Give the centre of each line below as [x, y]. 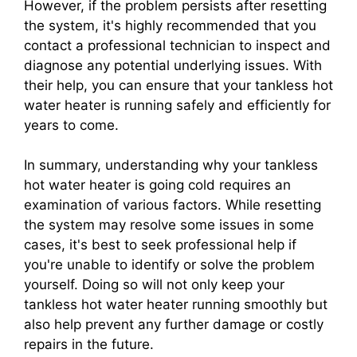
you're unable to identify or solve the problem [169, 264]
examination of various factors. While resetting [173, 204]
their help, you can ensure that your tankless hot [178, 85]
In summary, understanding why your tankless [171, 165]
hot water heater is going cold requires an [157, 184]
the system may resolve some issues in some [169, 224]
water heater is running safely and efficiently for [177, 105]
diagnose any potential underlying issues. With [173, 65]
